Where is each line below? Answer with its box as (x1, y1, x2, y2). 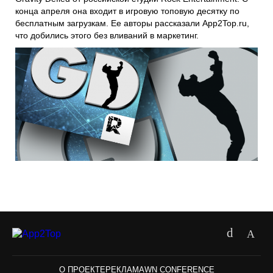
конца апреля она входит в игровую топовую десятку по (15, 5, 239, 16)
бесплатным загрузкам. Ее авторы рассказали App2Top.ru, (15, 18, 249, 28)
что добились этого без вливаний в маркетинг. (15, 30, 199, 40)
